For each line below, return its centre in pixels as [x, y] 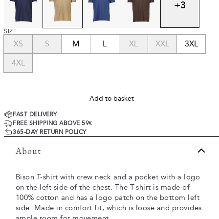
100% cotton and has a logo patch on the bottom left [108, 197]
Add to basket [111, 99]
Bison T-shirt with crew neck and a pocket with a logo [108, 177]
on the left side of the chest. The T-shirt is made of [103, 187]
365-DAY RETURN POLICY [50, 132]
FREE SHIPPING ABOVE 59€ [53, 123]
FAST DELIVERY [35, 114]
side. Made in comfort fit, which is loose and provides [109, 208]
